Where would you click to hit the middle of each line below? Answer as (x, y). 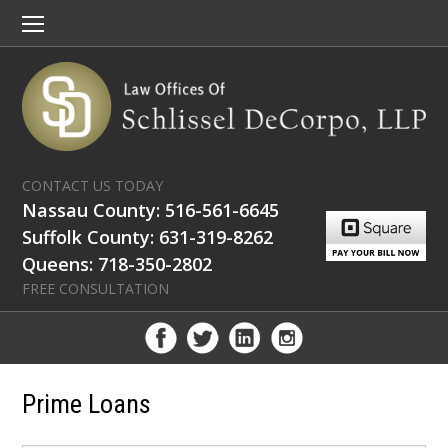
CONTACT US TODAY (93, 185)
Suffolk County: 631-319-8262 (148, 236)
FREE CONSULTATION (96, 288)
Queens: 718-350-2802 (117, 263)
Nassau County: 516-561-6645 (151, 209)
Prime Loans (87, 403)
